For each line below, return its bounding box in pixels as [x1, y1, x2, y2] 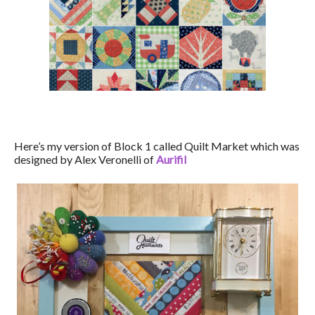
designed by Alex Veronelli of [14, 153, 156, 166]
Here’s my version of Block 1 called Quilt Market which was [14, 139, 300, 153]
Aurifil [156, 153, 186, 166]
